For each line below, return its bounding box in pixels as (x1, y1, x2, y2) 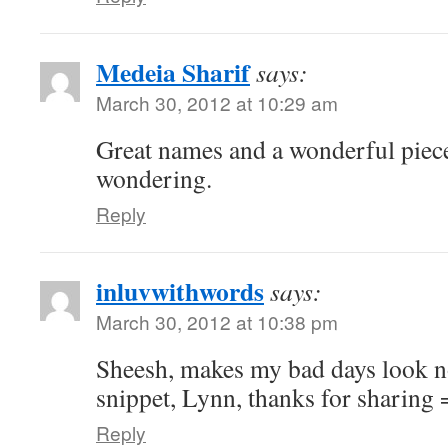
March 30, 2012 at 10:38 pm (96, 308, 338, 335)
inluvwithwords (96, 272, 264, 310)
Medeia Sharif (96, 53, 250, 91)
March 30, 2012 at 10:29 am (96, 89, 338, 116)
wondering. (96, 161, 212, 195)
